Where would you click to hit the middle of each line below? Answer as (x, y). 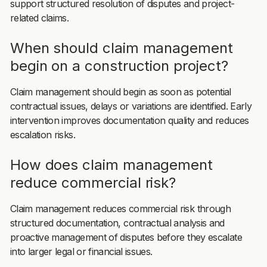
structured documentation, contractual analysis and (117, 223)
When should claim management (121, 48)
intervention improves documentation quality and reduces (129, 120)
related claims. (39, 18)
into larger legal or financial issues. (81, 251)
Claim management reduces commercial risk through (120, 208)
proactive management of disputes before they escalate (126, 237)
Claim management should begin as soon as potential (120, 91)
